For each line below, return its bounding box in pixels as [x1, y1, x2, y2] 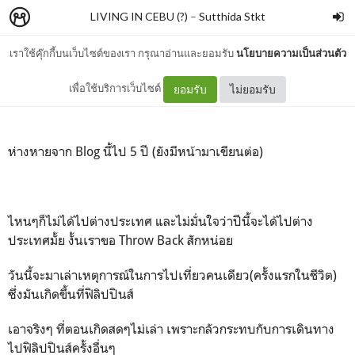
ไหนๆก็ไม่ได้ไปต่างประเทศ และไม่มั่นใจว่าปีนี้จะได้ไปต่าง [8, 213, 313, 229]
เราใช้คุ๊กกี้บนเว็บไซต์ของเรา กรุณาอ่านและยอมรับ [9, 47, 236, 59]
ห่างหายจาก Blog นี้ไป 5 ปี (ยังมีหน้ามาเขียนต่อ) [8, 143, 263, 159]
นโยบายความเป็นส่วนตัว [235, 47, 346, 59]
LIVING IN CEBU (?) [90, 10, 188, 23]
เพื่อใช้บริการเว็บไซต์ [69, 82, 163, 94]
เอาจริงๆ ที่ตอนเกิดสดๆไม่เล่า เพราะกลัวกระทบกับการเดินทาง [8, 321, 334, 337]
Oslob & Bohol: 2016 [52, 59, 303, 102]
